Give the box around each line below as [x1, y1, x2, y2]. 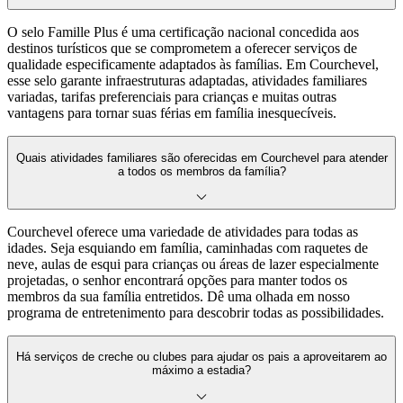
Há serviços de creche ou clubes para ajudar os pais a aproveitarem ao [16, 350, 387, 364]
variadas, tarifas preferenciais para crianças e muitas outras [7, 89, 336, 105]
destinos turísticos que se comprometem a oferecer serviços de [7, 40, 357, 57]
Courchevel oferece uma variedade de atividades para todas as [7, 224, 358, 239]
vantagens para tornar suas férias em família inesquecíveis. [7, 105, 336, 121]
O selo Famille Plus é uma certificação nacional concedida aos [7, 24, 359, 40]
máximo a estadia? [152, 363, 251, 378]
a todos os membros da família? [117, 164, 286, 178]
